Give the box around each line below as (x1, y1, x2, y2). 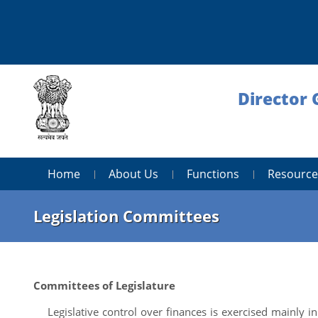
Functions (187, 165, 239, 182)
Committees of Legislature (33, 278, 175, 292)
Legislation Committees (33, 204, 219, 226)
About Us (109, 165, 158, 182)
